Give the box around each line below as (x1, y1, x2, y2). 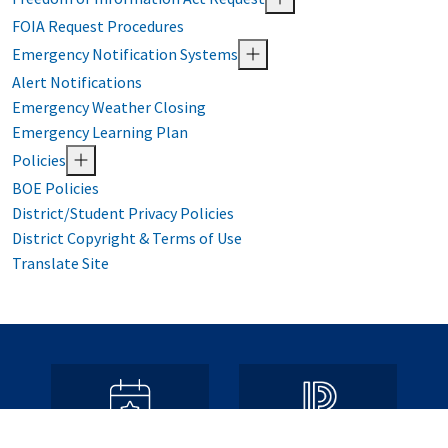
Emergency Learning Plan (12, 122, 188, 143)
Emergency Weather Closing (12, 97, 206, 118)
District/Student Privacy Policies (12, 203, 234, 224)
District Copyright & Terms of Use (12, 228, 242, 249)
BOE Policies (12, 178, 99, 199)
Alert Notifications (12, 72, 142, 93)
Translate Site (12, 253, 109, 274)
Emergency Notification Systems (12, 44, 238, 65)
